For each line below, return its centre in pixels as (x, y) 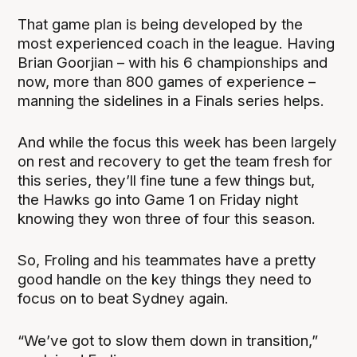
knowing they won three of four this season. (167, 219)
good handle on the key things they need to (165, 280)
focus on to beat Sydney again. (124, 299)
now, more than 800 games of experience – (167, 82)
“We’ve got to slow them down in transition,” (168, 340)
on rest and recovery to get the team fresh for (175, 162)
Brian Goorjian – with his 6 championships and (173, 63)
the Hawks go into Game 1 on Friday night (158, 200)
